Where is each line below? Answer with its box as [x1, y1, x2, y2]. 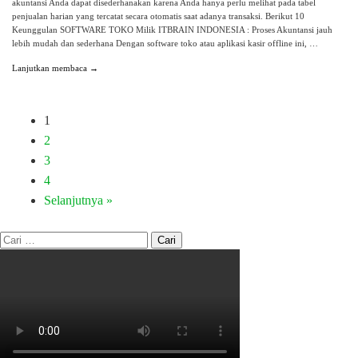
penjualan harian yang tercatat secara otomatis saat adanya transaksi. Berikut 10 [12, 11, 304, 22]
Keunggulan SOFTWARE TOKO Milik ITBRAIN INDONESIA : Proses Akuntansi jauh [12, 25, 332, 35]
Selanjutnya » [44, 193, 113, 207]
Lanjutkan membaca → [12, 63, 98, 74]
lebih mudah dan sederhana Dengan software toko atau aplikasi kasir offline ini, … [12, 38, 318, 49]
